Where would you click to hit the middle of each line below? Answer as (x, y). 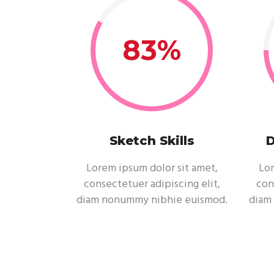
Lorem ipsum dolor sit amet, (152, 168)
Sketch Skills (152, 141)
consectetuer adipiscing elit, (152, 184)
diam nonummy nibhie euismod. (152, 200)
